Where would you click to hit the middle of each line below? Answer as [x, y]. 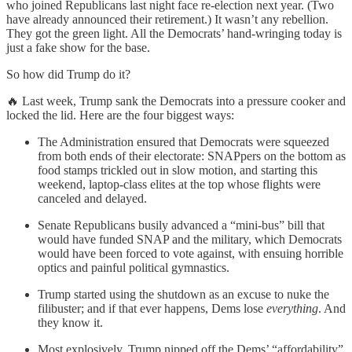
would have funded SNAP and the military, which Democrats [190, 240]
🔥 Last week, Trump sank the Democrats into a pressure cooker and [176, 101]
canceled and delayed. [92, 199]
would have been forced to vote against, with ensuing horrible [191, 254]
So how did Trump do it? [68, 75]
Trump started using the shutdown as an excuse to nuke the [183, 295]
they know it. [70, 323]
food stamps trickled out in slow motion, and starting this [178, 170]
